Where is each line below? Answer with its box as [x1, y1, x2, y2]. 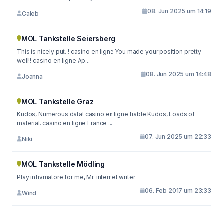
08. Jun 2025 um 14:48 [146, 70, 211, 78]
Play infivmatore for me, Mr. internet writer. [17, 173, 136, 181]
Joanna [21, 72, 43, 80]
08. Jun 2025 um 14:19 [147, 7, 211, 15]
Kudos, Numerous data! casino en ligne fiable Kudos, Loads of [17, 111, 195, 118]
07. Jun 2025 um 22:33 [145, 133, 211, 140]
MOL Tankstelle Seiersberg [21, 34, 115, 43]
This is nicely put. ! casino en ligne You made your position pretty [17, 48, 201, 55]
